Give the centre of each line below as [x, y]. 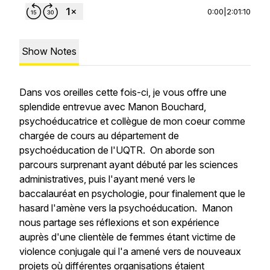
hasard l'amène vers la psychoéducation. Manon [126, 208]
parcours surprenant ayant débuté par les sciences [129, 165]
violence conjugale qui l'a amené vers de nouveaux [130, 251]
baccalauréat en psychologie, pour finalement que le [132, 193]
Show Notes [49, 51]
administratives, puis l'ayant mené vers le [107, 179]
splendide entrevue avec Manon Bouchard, [113, 107]
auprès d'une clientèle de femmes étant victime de [127, 237]
